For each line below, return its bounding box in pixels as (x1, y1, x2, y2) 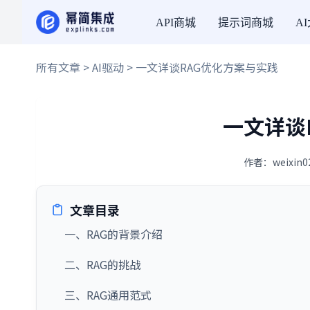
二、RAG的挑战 (64, 256, 140, 273)
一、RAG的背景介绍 (64, 226, 163, 242)
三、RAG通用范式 (64, 286, 152, 303)
